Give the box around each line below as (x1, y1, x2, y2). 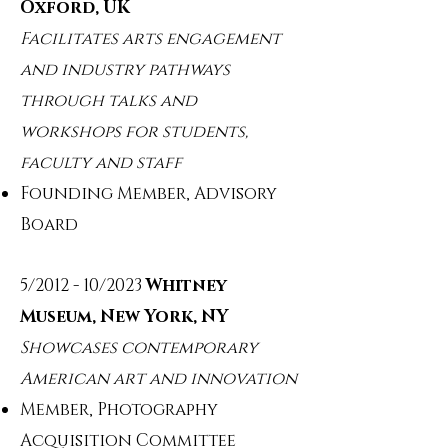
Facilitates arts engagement (20, 27, 281, 50)
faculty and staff (20, 151, 182, 174)
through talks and (20, 89, 197, 112)
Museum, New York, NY (20, 305, 228, 328)
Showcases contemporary (20, 336, 258, 359)
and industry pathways (20, 58, 230, 81)
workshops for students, (20, 120, 248, 143)
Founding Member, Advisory (20, 182, 277, 205)
